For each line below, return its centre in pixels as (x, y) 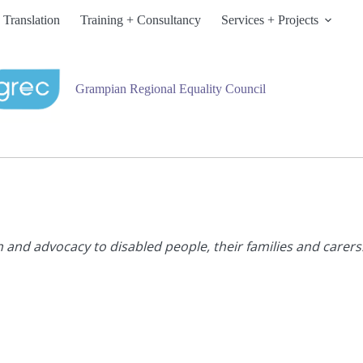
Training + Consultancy (140, 20)
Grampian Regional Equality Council (170, 89)
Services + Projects (269, 20)
